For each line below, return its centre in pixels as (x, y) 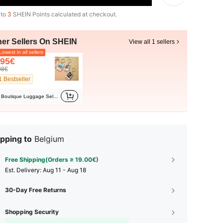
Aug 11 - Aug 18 (64, 170)
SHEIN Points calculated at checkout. (64, 14)
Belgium (49, 139)
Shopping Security (32, 212)
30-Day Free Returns (36, 190)
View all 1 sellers (152, 42)
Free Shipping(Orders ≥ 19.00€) (52, 160)
